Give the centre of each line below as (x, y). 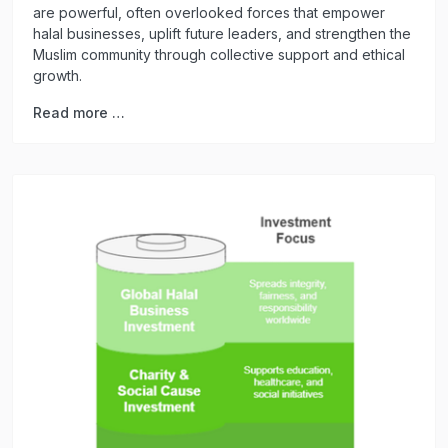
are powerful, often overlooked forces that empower (209, 13)
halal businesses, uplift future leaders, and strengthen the (222, 34)
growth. (57, 76)
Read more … (79, 113)
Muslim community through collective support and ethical (219, 55)
